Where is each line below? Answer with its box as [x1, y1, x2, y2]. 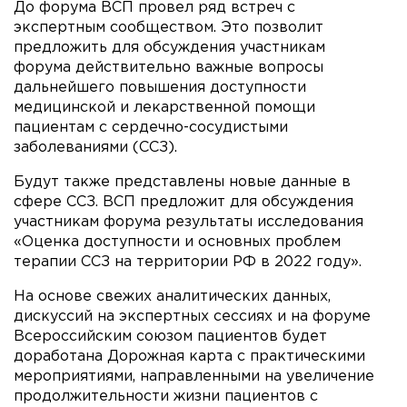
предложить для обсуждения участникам [14, 40, 325, 55]
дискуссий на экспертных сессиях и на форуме [14, 309, 371, 323]
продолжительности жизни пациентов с [14, 389, 318, 403]
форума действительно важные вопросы [14, 60, 323, 74]
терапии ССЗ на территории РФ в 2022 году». [14, 254, 362, 269]
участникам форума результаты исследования [14, 214, 363, 229]
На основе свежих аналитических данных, [14, 289, 331, 303]
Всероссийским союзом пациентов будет [14, 329, 327, 343]
